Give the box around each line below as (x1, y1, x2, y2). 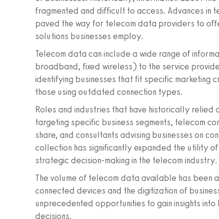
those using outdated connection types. (35, 87, 183, 97)
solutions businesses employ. (35, 31, 144, 42)
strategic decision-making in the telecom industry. (35, 155, 218, 166)
